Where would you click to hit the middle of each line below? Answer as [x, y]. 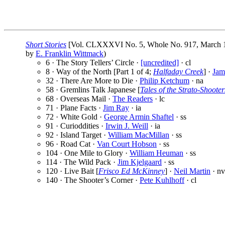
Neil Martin [192, 171]
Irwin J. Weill [127, 126]
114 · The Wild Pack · [82, 162]
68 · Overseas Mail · [79, 99]
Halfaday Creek [178, 72]
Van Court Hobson [127, 144]
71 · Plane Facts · [74, 108]
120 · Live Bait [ [72, 171]
